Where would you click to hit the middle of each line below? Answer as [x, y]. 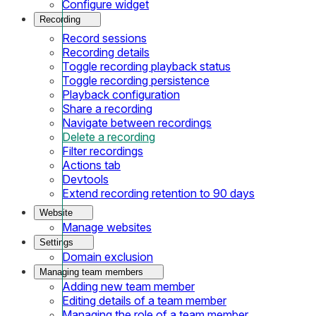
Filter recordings [103, 151]
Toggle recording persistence [136, 80]
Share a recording [107, 108]
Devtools [85, 179]
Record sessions [104, 38]
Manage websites [107, 227]
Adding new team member [128, 286]
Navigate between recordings [137, 122]
